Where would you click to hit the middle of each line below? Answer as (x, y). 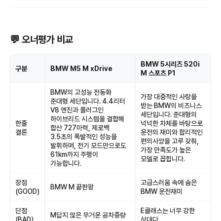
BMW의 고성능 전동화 (81, 92)
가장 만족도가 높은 (166, 150)
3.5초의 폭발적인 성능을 (84, 137)
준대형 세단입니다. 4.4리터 (88, 101)
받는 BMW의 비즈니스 (171, 106)
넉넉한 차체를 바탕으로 (172, 123)
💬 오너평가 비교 (41, 39)
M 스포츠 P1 (158, 73)
